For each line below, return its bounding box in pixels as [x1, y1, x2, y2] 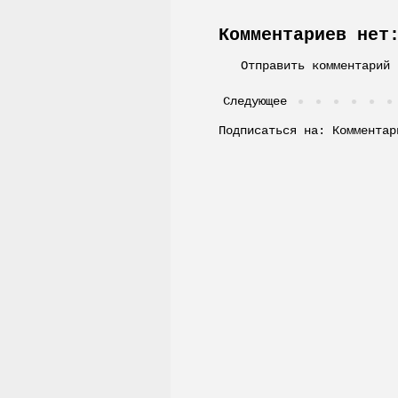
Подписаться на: [219, 123, 332, 138]
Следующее [223, 93, 287, 108]
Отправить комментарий [241, 58, 390, 73]
